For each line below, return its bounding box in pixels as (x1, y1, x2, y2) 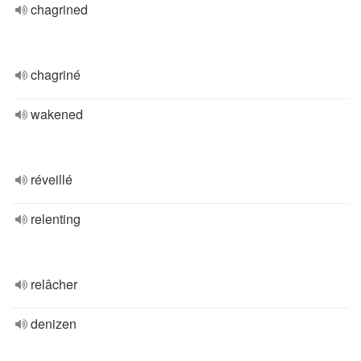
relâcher (31, 275, 77, 293)
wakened (31, 105, 83, 123)
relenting (31, 210, 81, 228)
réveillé (31, 170, 73, 189)
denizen (31, 314, 77, 333)
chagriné (31, 65, 81, 84)
